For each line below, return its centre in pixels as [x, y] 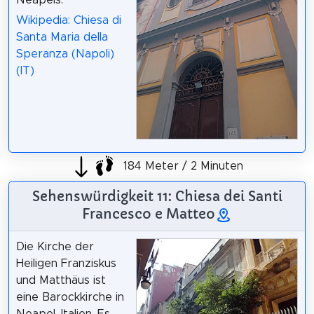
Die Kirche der [55, 246]
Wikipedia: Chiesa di [68, 21]
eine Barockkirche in [70, 297]
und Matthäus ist [61, 280]
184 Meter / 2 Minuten [182, 166]
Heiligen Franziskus [66, 263]
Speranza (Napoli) [65, 54]
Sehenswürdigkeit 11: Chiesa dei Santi [157, 196]
